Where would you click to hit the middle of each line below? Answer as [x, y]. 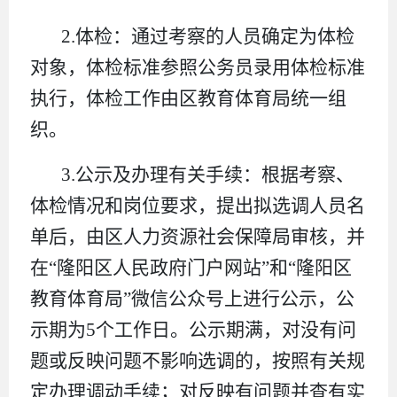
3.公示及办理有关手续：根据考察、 [208, 174]
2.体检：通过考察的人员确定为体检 [208, 36]
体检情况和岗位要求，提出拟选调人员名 [198, 205]
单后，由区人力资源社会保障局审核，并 [198, 236]
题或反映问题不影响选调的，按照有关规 [198, 360]
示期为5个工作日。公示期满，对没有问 [193, 329]
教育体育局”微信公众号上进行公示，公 [192, 298]
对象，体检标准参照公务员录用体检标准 [198, 67]
